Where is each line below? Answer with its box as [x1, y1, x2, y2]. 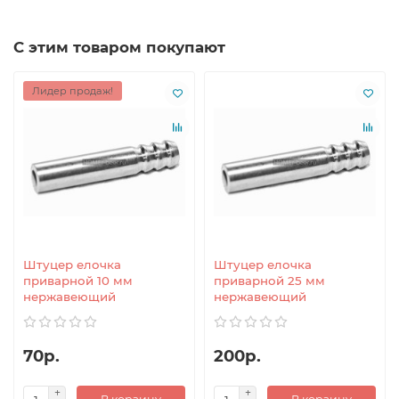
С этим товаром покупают [13, 37, 225, 56]
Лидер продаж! [32, 84, 113, 97]
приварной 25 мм [214, 273, 325, 288]
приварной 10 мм [23, 273, 133, 288]
